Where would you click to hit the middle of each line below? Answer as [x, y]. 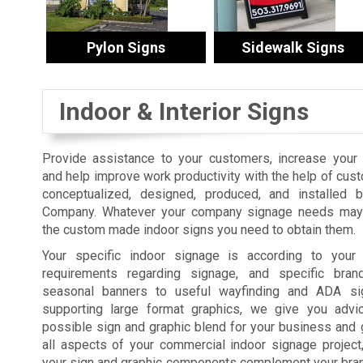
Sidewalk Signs [293, 48]
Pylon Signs [126, 48]
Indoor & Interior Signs [184, 112]
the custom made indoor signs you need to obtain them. [199, 230]
